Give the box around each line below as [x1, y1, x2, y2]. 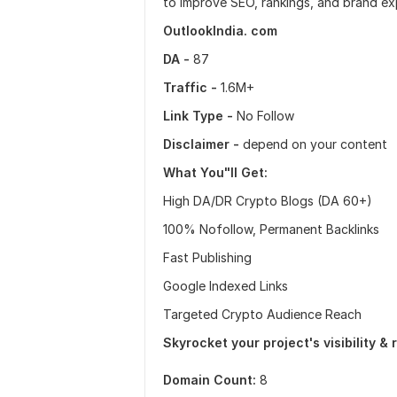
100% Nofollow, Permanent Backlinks [163, 222, 379, 237]
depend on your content [239, 136, 387, 152]
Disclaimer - [163, 136, 239, 152]
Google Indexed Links [163, 278, 288, 293]
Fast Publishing [163, 250, 252, 265]
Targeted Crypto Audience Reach [163, 307, 362, 322]
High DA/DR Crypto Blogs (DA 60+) [163, 193, 372, 208]
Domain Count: [163, 372, 256, 387]
